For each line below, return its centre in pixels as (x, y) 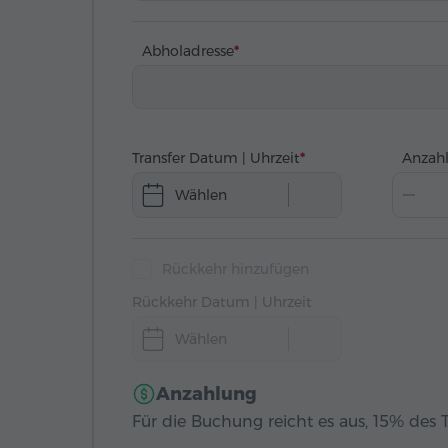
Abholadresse (188, 50)
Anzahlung (206, 393)
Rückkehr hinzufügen (235, 268)
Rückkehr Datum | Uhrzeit (222, 301)
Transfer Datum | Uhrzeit (216, 157)
